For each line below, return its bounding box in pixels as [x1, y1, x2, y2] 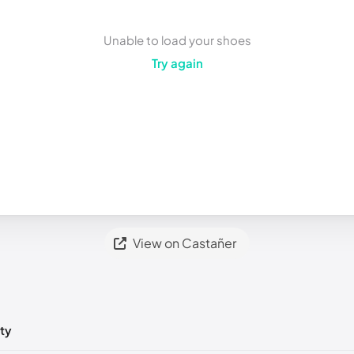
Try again [151, 55, 203, 70]
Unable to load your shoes [103, 32, 251, 47]
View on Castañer [133, 235, 236, 251]
